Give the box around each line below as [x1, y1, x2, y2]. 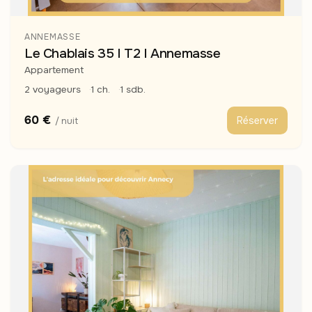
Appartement [24, 64, 84, 77]
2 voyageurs [24, 84, 81, 96]
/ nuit [55, 115, 78, 127]
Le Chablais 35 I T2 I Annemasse [24, 45, 221, 63]
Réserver [237, 114, 278, 127]
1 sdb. [120, 84, 146, 96]
